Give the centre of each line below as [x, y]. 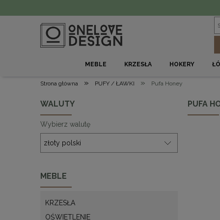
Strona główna [59, 83]
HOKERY [182, 64]
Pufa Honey [167, 83]
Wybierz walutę [65, 124]
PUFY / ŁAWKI [115, 83]
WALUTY [57, 104]
